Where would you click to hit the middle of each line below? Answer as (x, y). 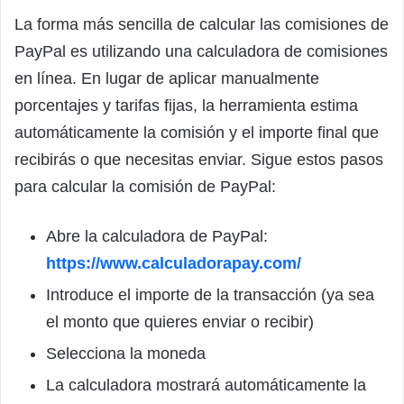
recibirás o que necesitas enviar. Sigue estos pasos (199, 160)
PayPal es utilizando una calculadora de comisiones (201, 52)
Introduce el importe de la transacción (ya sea (210, 295)
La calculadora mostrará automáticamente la (206, 386)
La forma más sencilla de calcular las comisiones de (202, 25)
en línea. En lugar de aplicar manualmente (167, 79)
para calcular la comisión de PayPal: (145, 187)
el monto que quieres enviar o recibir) (180, 322)
